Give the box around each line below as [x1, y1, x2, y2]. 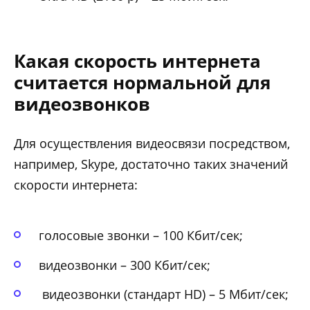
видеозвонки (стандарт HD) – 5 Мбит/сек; [39, 286, 289, 303]
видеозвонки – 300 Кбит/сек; [39, 256, 210, 273]
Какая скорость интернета [14, 48, 261, 73]
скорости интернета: [14, 176, 138, 193]
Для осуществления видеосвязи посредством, [14, 134, 290, 152]
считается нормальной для [14, 69, 271, 95]
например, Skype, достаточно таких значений [14, 155, 288, 172]
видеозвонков [14, 91, 150, 116]
